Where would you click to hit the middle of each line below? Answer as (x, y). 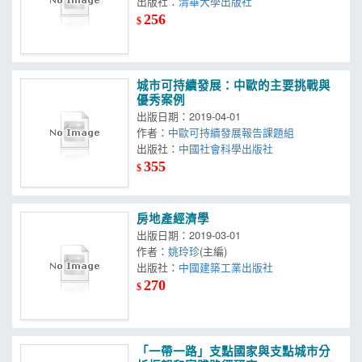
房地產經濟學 (173, 219)
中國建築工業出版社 (226, 267)
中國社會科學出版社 (226, 149)
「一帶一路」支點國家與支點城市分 (234, 352)
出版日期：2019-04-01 (189, 116)
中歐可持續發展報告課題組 (232, 133)
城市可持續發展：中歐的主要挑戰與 (234, 86)
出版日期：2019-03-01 (189, 234)
